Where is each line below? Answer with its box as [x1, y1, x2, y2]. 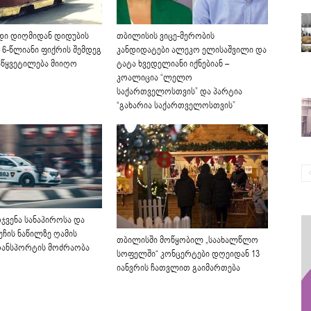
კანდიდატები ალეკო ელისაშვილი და [117, 44, 267, 56]
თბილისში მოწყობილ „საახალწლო [117, 234, 258, 246]
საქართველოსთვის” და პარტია [117, 85, 242, 98]
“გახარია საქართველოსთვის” [117, 99, 235, 112]
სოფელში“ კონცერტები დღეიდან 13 [117, 248, 260, 260]
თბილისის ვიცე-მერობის [117, 30, 215, 42]
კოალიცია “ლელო [117, 72, 192, 84]
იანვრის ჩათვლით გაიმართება [117, 262, 240, 274]
